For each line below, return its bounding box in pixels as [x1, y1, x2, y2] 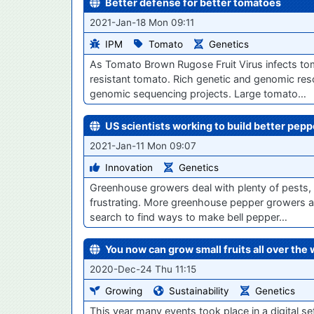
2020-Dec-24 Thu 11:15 [90, 264, 196, 275]
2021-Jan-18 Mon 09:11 [90, 17, 194, 29]
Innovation [105, 162, 153, 174]
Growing [105, 285, 142, 296]
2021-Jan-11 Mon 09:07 [90, 140, 196, 152]
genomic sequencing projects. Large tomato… [90, 88, 306, 100]
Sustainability [169, 285, 229, 296]
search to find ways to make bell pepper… [90, 211, 287, 224]
